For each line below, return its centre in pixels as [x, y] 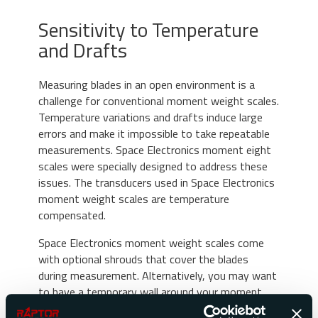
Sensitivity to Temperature [148, 29]
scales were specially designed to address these [153, 166]
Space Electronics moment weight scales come [151, 242]
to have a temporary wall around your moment [150, 291]
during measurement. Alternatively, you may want [158, 275]
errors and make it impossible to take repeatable [154, 133]
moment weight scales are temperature [134, 198]
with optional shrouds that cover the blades [143, 259]
